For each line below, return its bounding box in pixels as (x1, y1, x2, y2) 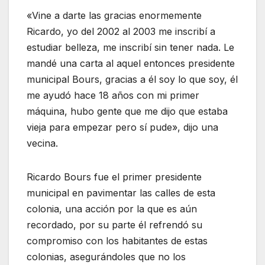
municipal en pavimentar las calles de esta (27, 187, 215, 199)
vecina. (27, 137, 58, 150)
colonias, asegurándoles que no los (27, 251, 186, 263)
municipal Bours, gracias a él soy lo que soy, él (27, 73, 238, 86)
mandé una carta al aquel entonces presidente (27, 57, 235, 70)
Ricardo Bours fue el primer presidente (27, 171, 202, 183)
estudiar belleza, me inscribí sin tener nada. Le (27, 41, 234, 54)
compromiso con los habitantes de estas (27, 235, 208, 247)
